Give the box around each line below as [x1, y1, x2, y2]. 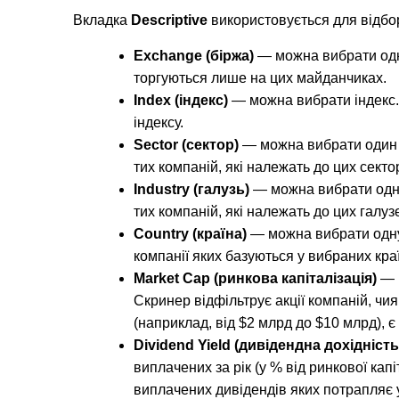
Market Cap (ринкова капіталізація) [134, 271, 377, 287]
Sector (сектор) [134, 137, 239, 153]
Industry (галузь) [134, 182, 249, 198]
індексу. [134, 115, 183, 131]
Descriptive [131, 12, 208, 28]
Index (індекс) [134, 93, 228, 109]
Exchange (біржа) [134, 48, 254, 64]
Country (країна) [134, 226, 247, 242]
